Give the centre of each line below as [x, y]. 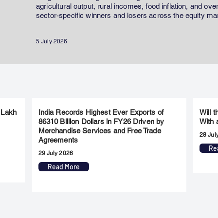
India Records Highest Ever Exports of [101, 112]
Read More [64, 167]
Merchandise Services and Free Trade [100, 131]
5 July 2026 [52, 41]
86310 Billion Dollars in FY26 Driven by [101, 121]
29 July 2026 [55, 153]
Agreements [58, 140]
